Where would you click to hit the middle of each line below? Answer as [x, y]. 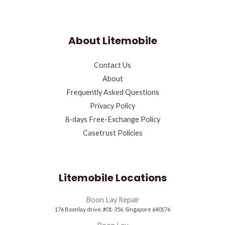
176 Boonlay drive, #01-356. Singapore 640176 [113, 209]
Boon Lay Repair [113, 200]
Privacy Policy [113, 106]
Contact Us [113, 65]
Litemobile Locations [113, 178]
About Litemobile [113, 41]
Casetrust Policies [113, 133]
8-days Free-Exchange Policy [113, 120]
